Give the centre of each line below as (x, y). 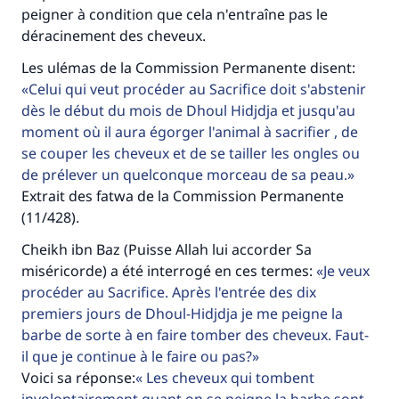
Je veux (346, 271)
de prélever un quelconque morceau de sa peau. (184, 175)
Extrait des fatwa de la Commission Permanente (183, 196)
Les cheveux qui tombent (228, 378)
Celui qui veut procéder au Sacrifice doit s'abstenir (197, 89)
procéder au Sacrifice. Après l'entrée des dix (169, 292)
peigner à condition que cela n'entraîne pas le (175, 14)
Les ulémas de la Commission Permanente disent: (188, 68)
